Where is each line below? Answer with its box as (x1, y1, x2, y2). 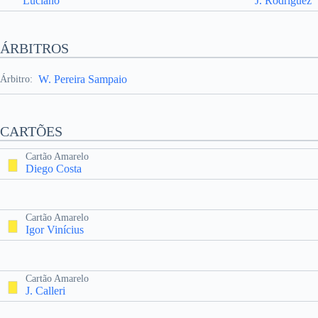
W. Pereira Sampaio (38, 73, 127, 85)
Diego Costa (26, 163, 82, 175)
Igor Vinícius (26, 224, 84, 236)
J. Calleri (26, 285, 65, 297)
